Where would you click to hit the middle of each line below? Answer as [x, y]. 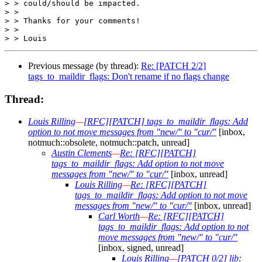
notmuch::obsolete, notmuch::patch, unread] [109, 143]
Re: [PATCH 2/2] [173, 65]
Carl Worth [119, 216]
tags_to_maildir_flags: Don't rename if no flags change [129, 76]
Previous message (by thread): [85, 65]
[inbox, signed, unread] [141, 248]
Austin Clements [82, 153]
